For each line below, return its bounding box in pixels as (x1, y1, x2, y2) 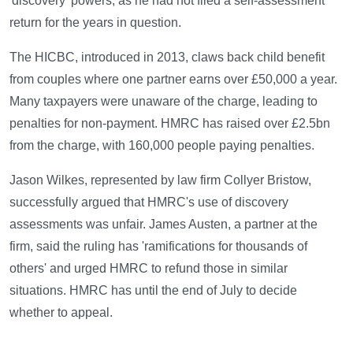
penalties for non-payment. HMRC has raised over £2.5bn (9, 116, 330, 130)
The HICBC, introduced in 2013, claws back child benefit (9, 50, 325, 64)
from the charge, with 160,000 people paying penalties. (9, 138, 314, 152)
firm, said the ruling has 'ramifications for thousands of (9, 239, 307, 253)
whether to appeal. (9, 305, 113, 319)
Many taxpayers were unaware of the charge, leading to (9, 94, 318, 108)
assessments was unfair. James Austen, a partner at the (9, 217, 318, 231)
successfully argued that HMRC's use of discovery (9, 195, 288, 209)
